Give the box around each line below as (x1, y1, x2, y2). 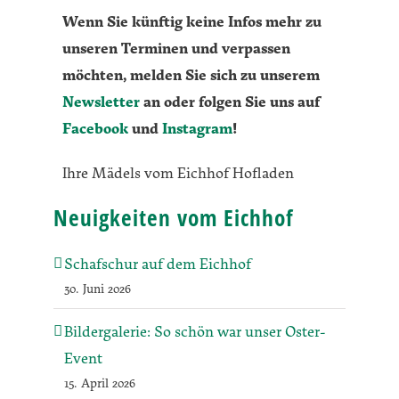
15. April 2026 (64, 373, 135, 392)
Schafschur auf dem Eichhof (64, 252, 251, 274)
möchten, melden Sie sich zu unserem (62, 62, 320, 85)
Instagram (162, 116, 232, 139)
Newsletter (62, 89, 140, 112)
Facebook (62, 116, 128, 139)
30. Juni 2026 (64, 279, 131, 297)
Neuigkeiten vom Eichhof (53, 201, 293, 232)
